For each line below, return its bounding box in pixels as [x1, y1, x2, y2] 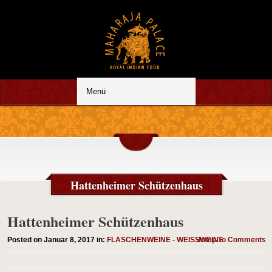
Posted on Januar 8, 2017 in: [7, 236, 107, 244]
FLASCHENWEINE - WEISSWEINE [107, 236, 223, 244]
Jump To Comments [197, 236, 266, 244]
